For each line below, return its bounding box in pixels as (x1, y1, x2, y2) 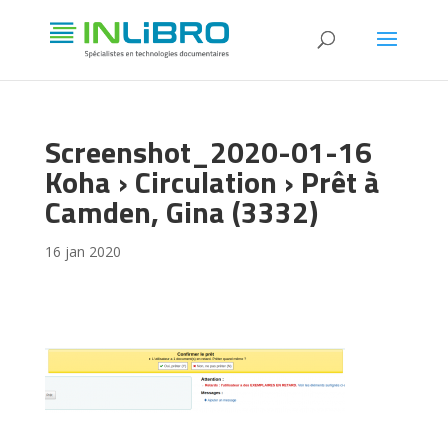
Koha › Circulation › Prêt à (44, 159, 380, 205)
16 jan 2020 (44, 242, 121, 261)
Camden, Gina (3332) (44, 189, 318, 235)
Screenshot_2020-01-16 (44, 129, 372, 175)
